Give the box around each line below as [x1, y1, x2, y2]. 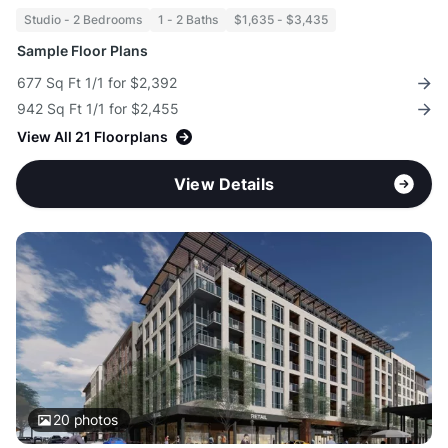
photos [69, 411, 118, 429]
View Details [174, 174, 274, 195]
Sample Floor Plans [17, 42, 148, 60]
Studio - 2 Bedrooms [24, 12, 142, 28]
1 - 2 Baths [158, 12, 218, 28]
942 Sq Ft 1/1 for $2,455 [17, 100, 179, 118]
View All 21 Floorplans [17, 128, 168, 146]
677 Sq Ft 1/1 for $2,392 [17, 74, 177, 92]
